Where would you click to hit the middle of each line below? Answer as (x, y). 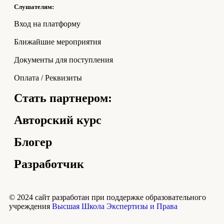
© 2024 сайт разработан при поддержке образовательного (107, 197)
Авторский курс (58, 120)
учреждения (30, 206)
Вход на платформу (47, 23)
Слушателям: (34, 6)
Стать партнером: (63, 98)
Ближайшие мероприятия (57, 41)
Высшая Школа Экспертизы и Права (115, 206)
